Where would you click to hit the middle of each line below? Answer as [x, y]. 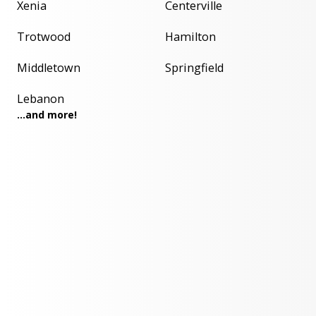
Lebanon [41, 99]
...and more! [47, 115]
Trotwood [44, 37]
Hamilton [190, 37]
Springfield [194, 68]
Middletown [49, 68]
